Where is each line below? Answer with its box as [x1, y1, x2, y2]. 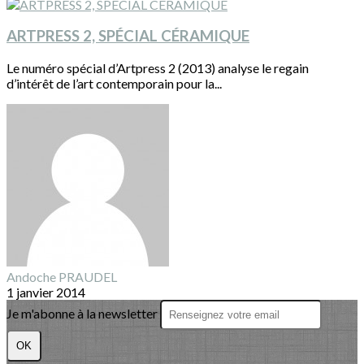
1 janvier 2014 [6, 284, 85, 301]
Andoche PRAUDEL [6, 269, 117, 285]
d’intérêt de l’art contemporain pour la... [6, 76, 222, 92]
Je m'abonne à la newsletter [6, 305, 160, 322]
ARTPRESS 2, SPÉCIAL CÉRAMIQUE [6, 27, 249, 45]
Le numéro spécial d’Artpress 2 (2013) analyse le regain [6, 60, 309, 76]
